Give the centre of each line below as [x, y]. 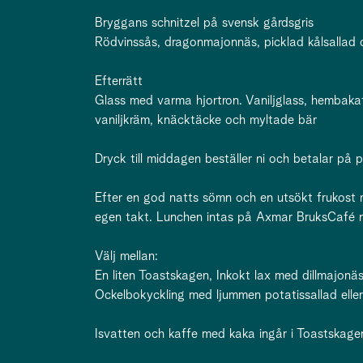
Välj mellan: [126, 256]
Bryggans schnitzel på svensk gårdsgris [204, 23]
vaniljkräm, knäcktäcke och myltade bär [206, 120]
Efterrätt [119, 81]
